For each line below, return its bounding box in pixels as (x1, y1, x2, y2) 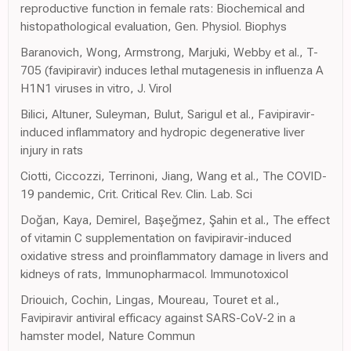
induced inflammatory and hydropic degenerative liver (20, 125, 305, 140)
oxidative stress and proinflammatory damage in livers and (20, 248, 328, 264)
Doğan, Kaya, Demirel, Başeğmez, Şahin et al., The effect (20, 212, 330, 228)
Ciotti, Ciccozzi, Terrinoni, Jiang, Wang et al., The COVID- (20, 168, 327, 184)
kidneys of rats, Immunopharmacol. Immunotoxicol (20, 266, 288, 282)
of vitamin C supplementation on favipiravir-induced (20, 230, 291, 246)
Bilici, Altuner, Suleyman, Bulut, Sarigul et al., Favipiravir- (20, 107, 315, 122)
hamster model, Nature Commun (20, 328, 195, 344)
